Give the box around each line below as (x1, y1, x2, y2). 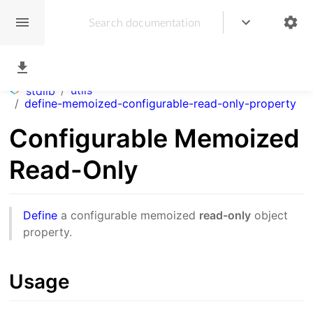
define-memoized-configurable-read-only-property (24, 96, 297, 111)
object (251, 208, 289, 223)
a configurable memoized (57, 208, 200, 223)
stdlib (26, 84, 56, 98)
